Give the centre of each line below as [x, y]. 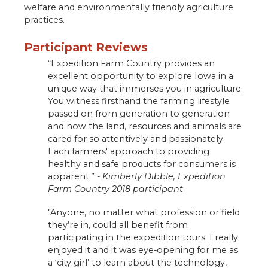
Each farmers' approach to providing [129, 151]
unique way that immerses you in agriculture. [145, 88]
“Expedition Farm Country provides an [131, 63]
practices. [44, 20]
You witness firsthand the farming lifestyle [139, 101]
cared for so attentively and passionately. [136, 138]
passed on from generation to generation [139, 113]
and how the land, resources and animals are [145, 126]
